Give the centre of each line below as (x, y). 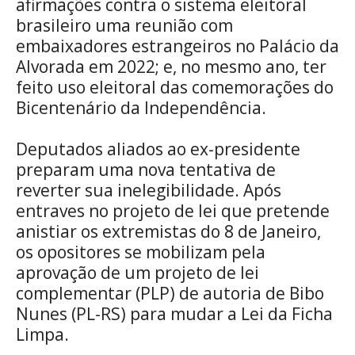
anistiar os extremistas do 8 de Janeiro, (168, 231)
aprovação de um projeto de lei (137, 272)
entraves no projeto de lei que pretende (173, 210)
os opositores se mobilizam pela (141, 252)
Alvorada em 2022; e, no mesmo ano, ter (171, 66)
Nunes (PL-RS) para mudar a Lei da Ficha (174, 313)
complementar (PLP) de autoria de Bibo (170, 293)
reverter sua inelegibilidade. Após (149, 190)
